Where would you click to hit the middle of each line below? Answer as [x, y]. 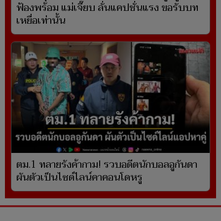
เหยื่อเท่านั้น [41, 21]
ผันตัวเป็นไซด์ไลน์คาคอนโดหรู [79, 178]
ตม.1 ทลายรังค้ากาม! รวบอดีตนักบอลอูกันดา [107, 165]
